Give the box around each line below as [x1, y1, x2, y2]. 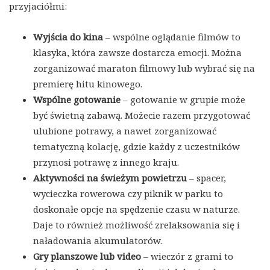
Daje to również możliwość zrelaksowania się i [33, 218, 240, 231]
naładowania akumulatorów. [33, 234, 162, 246]
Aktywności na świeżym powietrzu [33, 171, 187, 184]
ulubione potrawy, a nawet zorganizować [33, 124, 216, 137]
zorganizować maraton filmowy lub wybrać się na [33, 61, 255, 74]
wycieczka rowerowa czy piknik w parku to [33, 187, 223, 199]
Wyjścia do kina [33, 30, 103, 43]
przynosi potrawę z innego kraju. [33, 155, 179, 168]
